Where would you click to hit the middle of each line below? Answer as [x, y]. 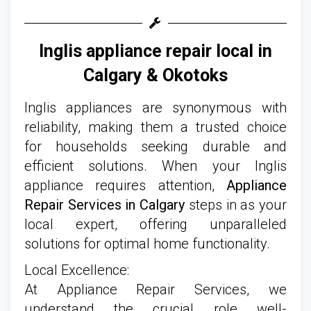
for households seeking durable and [155, 146]
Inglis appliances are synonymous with [155, 107]
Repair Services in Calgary [105, 204]
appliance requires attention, [125, 185]
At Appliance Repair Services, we [155, 289]
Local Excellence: [77, 270]
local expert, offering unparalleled [155, 224]
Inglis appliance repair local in [155, 51]
